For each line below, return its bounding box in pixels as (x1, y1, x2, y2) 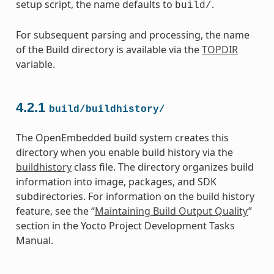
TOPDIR (201, 42, 238, 56)
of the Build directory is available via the (15, 42, 202, 56)
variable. (15, 57, 55, 71)
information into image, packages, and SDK (15, 175, 217, 189)
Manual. (15, 234, 53, 248)
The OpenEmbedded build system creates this (15, 131, 229, 145)
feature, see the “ (15, 204, 95, 218)
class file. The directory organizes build (71, 160, 254, 174)
